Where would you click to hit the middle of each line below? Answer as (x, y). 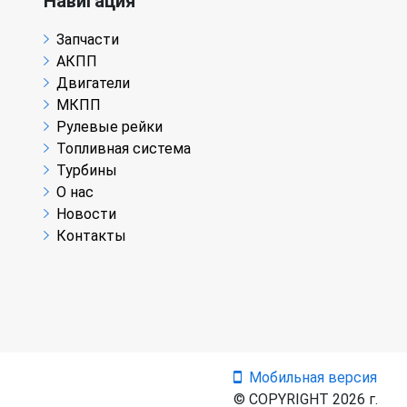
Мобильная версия (313, 377)
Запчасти (88, 39)
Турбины (87, 170)
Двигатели (93, 83)
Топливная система (124, 148)
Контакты (91, 235)
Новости (86, 213)
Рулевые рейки (109, 126)
